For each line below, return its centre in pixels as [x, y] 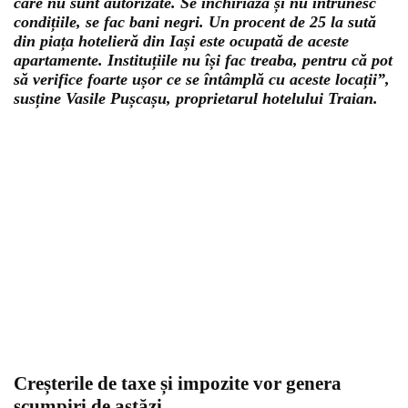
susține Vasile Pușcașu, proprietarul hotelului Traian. [196, 98]
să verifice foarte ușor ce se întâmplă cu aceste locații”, [202, 79]
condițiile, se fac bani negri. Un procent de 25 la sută [195, 22]
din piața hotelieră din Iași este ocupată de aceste [181, 41]
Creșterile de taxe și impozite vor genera [178, 383]
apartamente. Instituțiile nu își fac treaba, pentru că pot [203, 60]
